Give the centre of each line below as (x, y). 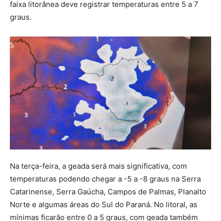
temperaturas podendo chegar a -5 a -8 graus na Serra (105, 179)
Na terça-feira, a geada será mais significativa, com (98, 166)
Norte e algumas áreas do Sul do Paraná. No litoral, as (104, 205)
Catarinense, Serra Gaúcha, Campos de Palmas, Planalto (108, 192)
